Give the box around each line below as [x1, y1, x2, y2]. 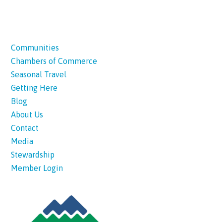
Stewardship [11, 150, 55, 160]
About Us [11, 110, 44, 119]
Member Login [11, 164, 63, 173]
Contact [11, 123, 39, 133]
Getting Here [11, 83, 58, 93]
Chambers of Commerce [11, 56, 98, 66]
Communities [11, 43, 59, 53]
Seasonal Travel [11, 70, 67, 79]
